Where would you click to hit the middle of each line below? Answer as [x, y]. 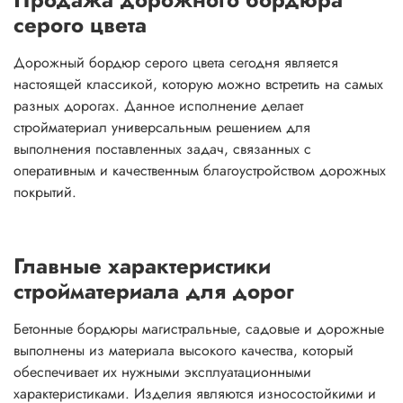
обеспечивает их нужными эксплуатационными [162, 372]
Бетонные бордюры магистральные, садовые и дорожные [199, 328]
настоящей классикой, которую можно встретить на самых [198, 84]
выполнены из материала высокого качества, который [184, 350]
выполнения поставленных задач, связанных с [162, 148]
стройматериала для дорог [154, 291]
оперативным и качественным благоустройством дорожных [200, 170]
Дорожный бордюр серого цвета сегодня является [176, 62]
